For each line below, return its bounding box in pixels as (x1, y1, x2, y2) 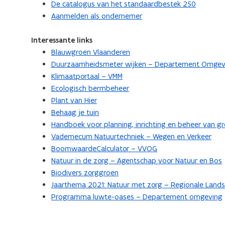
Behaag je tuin (51, 107, 99, 117)
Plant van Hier (51, 95, 97, 105)
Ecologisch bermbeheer (51, 83, 129, 93)
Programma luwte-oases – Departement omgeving (51, 192, 222, 201)
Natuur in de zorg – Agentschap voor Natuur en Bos (51, 156, 222, 165)
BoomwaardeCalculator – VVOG (51, 144, 157, 153)
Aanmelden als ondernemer (51, 11, 142, 21)
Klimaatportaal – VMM (51, 71, 123, 81)
